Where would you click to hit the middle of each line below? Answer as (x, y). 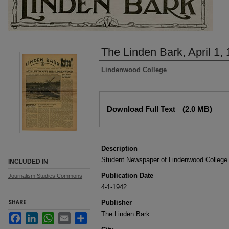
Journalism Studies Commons (45, 176)
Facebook (36, 216)
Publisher (117, 203)
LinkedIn (50, 216)
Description (119, 148)
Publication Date (127, 176)
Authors (114, 71)
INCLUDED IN (28, 162)
